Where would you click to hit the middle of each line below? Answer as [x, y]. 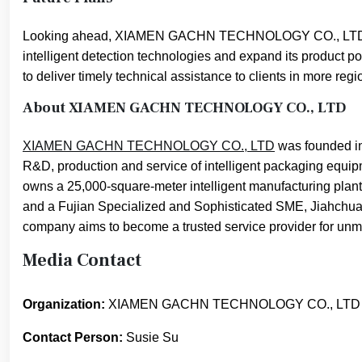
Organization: [64, 304]
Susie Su [151, 337]
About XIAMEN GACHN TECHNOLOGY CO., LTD [184, 108]
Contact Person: [73, 337]
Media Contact [82, 260]
